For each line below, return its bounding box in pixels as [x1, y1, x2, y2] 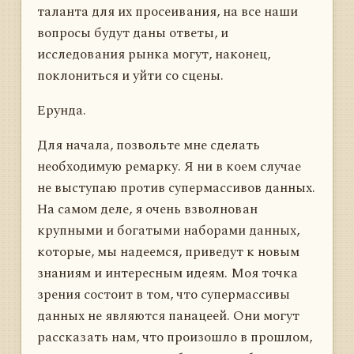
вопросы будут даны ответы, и [37, 22, 228, 43]
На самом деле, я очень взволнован [37, 198, 258, 220]
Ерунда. [37, 100, 86, 121]
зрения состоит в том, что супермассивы [37, 284, 290, 305]
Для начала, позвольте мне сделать [37, 134, 260, 156]
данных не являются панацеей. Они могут [37, 305, 299, 326]
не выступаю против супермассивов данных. [37, 177, 315, 198]
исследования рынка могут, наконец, [37, 43, 270, 65]
